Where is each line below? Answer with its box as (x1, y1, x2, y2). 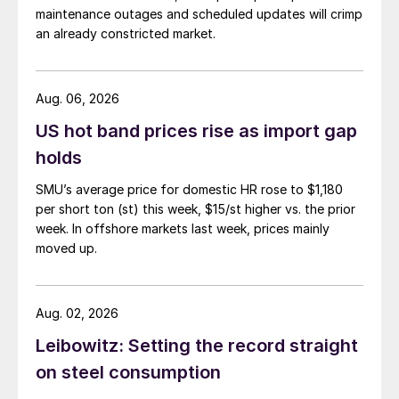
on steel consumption (36, 362, 221, 384)
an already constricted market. (36, 26, 216, 42)
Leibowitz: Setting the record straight (36, 335, 358, 357)
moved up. (36, 240, 97, 256)
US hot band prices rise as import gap (36, 120, 357, 142)
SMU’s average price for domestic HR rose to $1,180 (36, 182, 343, 198)
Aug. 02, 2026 (36, 305, 118, 322)
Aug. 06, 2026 (36, 91, 119, 107)
